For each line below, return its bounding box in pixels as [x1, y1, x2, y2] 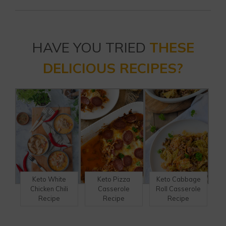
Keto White [32, 175, 66, 184]
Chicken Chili [30, 185, 68, 193]
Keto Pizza [97, 175, 131, 184]
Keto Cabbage [156, 175, 201, 184]
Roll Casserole [156, 185, 201, 193]
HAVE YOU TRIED [32, 38, 149, 56]
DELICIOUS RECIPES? [43, 59, 183, 77]
